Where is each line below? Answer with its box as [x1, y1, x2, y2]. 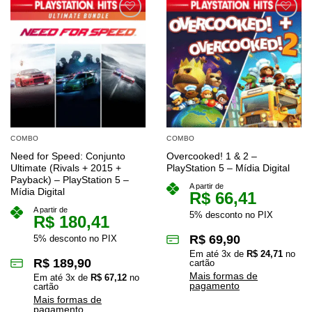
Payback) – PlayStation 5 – [10, 175, 129, 186]
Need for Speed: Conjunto [10, 151, 125, 162]
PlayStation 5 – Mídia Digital [166, 163, 290, 174]
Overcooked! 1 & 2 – [166, 151, 257, 162]
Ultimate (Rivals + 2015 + [10, 163, 121, 174]
